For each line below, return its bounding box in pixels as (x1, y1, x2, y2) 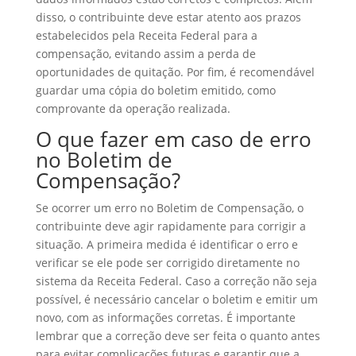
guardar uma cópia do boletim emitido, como (35, 83, 276, 98)
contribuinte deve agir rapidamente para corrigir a (35, 219, 306, 234)
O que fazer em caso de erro (35, 125, 311, 153)
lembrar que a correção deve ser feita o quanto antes (35, 328, 320, 343)
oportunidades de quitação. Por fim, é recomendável (35, 64, 315, 79)
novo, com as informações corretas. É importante (35, 310, 296, 325)
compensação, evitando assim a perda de (35, 46, 256, 61)
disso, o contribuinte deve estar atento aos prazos (35, 10, 301, 25)
